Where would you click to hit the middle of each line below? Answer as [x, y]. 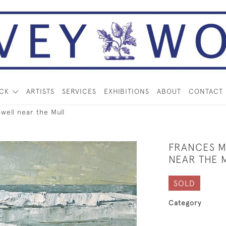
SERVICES [79, 91]
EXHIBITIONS [126, 91]
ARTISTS [40, 91]
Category [185, 203]
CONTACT [206, 91]
